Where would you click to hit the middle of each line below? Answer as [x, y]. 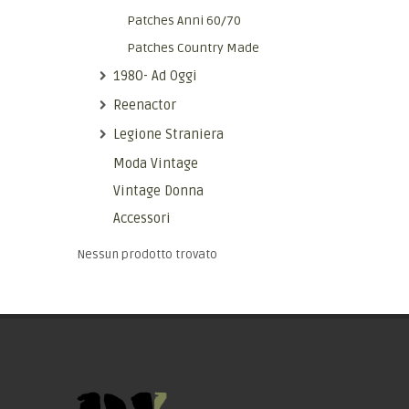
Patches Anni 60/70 [184, 20]
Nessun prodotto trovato [147, 254]
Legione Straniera [168, 134]
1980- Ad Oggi [155, 75]
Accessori [142, 218]
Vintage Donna [158, 190]
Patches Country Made [193, 47]
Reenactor [145, 105]
